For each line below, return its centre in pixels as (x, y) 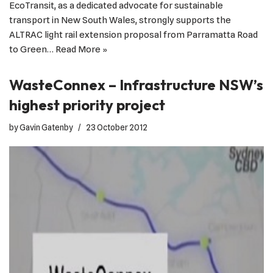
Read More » (81, 50)
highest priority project (87, 105)
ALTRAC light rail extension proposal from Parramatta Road (133, 35)
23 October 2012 (117, 128)
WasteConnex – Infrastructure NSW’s (136, 85)
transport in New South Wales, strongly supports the (120, 20)
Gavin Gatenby (46, 128)
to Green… (32, 50)
